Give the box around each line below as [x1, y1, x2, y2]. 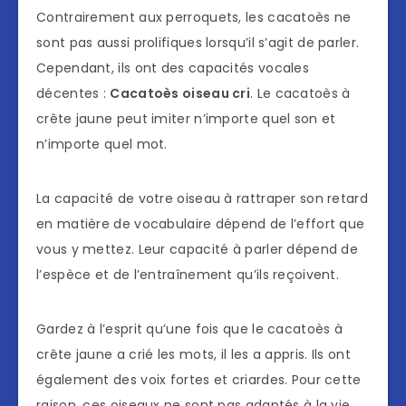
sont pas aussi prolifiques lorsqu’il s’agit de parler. [36, 34, 360, 53]
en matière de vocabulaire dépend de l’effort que [36, 215, 365, 234]
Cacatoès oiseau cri [110, 84, 251, 103]
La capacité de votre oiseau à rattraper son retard [36, 189, 368, 208]
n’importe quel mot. [36, 135, 168, 154]
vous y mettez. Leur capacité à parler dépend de [36, 240, 359, 259]
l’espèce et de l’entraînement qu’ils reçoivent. [36, 266, 340, 285]
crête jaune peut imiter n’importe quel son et [36, 110, 336, 129]
